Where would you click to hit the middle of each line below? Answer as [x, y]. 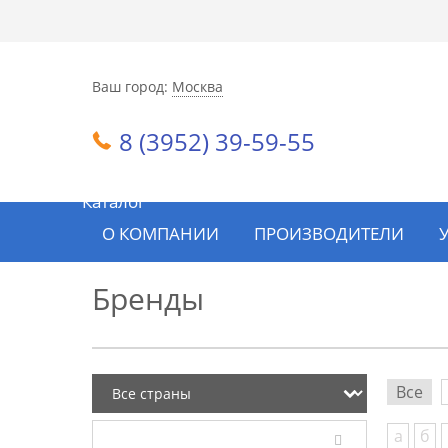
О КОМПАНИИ [160, 234]
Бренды [148, 299]
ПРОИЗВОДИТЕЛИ [329, 234]
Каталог [113, 201]
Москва [197, 86]
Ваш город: [130, 86]
